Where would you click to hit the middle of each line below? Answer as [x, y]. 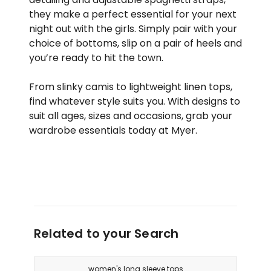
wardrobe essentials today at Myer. [113, 130]
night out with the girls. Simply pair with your [133, 28]
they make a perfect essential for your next [133, 14]
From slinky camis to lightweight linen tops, [131, 87]
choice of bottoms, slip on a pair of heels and [135, 43]
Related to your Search [106, 233]
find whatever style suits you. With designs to [135, 101]
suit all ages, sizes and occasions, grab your [131, 116]
